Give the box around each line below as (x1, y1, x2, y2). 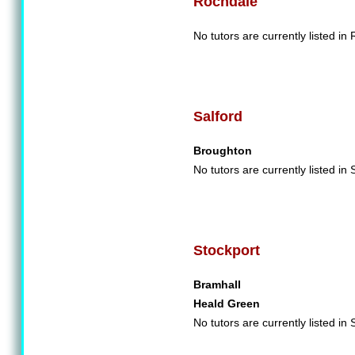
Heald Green (193, 297, 260, 310)
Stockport (193, 242, 260, 258)
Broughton (193, 144, 252, 157)
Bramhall (193, 278, 241, 291)
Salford (193, 109, 242, 124)
